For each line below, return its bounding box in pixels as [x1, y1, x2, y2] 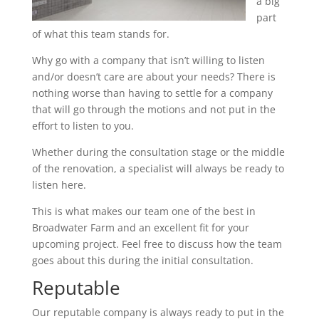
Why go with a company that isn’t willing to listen [31, 53, 265, 67]
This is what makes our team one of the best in [31, 204, 256, 218]
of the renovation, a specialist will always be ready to [31, 162, 284, 175]
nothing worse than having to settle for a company [31, 86, 273, 100]
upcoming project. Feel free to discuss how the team [31, 237, 282, 251]
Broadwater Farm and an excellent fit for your [31, 221, 249, 234]
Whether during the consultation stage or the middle [31, 145, 285, 159]
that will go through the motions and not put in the [31, 103, 276, 116]
